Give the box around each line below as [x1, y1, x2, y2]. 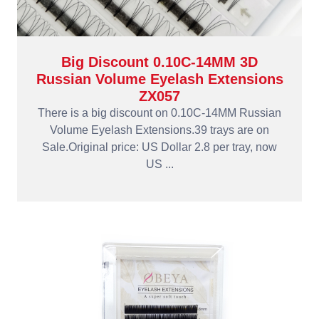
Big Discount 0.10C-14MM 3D [61, 54, 258, 70]
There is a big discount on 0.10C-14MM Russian [38, 107, 281, 119]
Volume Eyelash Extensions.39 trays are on [50, 124, 269, 136]
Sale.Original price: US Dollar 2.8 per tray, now [42, 141, 277, 153]
